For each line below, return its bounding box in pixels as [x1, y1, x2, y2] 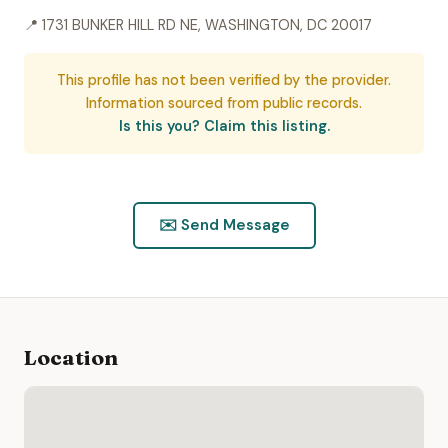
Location [24, 345, 118, 371]
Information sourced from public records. [86, 94, 362, 112]
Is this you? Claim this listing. [118, 117, 330, 135]
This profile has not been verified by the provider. [57, 71, 391, 89]
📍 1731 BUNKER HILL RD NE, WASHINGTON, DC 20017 [24, 16, 372, 34]
